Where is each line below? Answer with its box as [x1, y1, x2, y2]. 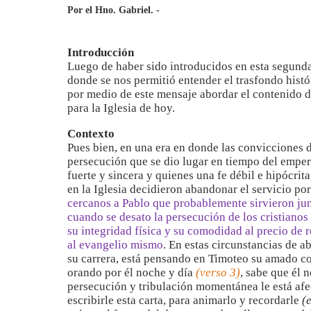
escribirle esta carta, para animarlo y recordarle [67, 294, 302, 307]
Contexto [67, 127, 115, 140]
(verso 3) [196, 266, 240, 279]
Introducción [67, 46, 134, 59]
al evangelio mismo [67, 238, 163, 251]
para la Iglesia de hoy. [67, 101, 175, 115]
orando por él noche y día [67, 266, 196, 279]
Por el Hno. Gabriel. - [67, 5, 160, 15]
